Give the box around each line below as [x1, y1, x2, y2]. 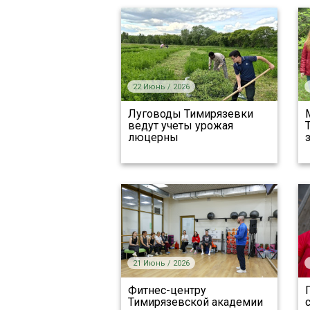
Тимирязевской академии [127, 295, 263, 309]
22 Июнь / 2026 [132, 82, 190, 91]
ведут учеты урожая [127, 119, 233, 132]
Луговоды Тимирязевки [127, 107, 253, 120]
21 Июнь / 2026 [132, 259, 190, 268]
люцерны [127, 131, 179, 144]
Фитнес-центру [127, 284, 206, 297]
